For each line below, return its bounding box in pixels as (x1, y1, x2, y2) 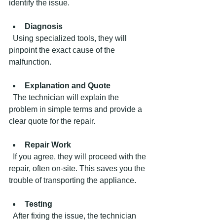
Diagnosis (25, 22, 63, 31)
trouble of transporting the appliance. (9, 176, 136, 184)
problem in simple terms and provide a (9, 105, 144, 113)
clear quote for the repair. (9, 116, 95, 125)
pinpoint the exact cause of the (9, 45, 117, 54)
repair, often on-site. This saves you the (9, 164, 147, 173)
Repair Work (25, 140, 71, 149)
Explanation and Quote (25, 81, 110, 90)
